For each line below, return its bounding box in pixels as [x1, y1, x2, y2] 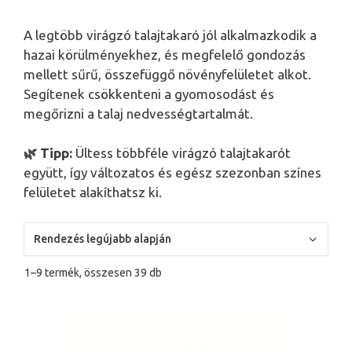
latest [161, 298, 189, 311]
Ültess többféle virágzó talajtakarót [72, 145, 291, 161]
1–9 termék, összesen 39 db [24, 266, 162, 279]
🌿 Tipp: [24, 145, 72, 161]
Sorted [161, 265, 194, 278]
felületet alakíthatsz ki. [24, 185, 162, 200]
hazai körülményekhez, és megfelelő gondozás [24, 46, 306, 62]
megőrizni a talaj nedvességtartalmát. [24, 105, 253, 121]
